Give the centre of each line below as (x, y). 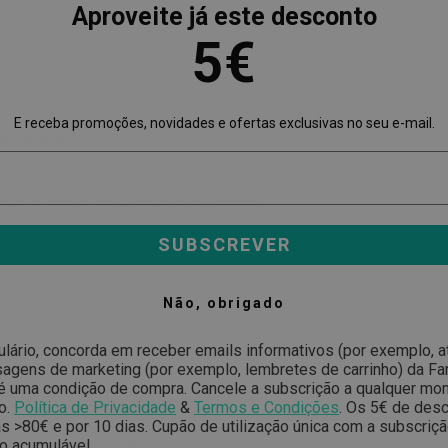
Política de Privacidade (95, 408)
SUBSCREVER (224, 245)
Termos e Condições (266, 408)
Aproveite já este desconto (224, 17)
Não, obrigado (224, 303)
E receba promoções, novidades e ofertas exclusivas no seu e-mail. (224, 123)
